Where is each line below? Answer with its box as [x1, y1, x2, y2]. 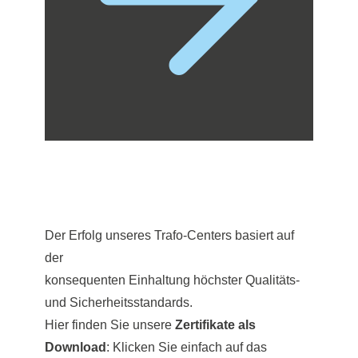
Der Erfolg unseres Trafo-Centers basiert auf [45, 227, 294, 242]
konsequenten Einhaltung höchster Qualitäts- [45, 272, 300, 287]
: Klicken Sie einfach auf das [106, 339, 267, 354]
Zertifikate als [175, 316, 256, 332]
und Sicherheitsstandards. [45, 294, 193, 309]
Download [45, 339, 106, 354]
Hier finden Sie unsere [45, 316, 175, 332]
